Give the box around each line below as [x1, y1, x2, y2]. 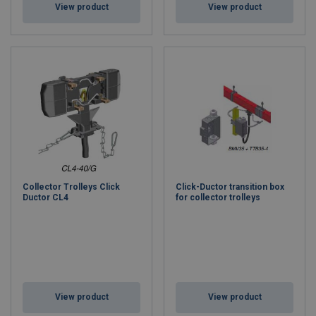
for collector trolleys [176, 193, 260, 202]
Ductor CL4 [23, 193, 68, 202]
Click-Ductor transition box [176, 182, 284, 192]
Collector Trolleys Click [23, 182, 120, 192]
